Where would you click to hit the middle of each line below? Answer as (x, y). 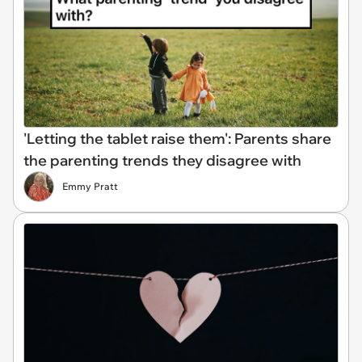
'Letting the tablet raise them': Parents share (177, 138)
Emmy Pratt (90, 186)
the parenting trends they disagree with (162, 160)
